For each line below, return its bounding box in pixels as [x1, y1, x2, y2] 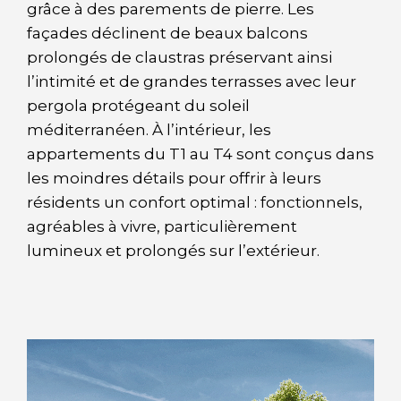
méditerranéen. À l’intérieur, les [27, 121, 271, 139]
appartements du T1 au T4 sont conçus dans [27, 145, 374, 163]
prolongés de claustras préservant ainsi [27, 48, 332, 66]
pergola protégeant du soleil [27, 97, 250, 115]
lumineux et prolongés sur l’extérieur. [27, 242, 320, 260]
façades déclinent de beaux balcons [27, 24, 308, 42]
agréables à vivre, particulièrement [27, 218, 297, 235]
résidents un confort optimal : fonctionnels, [27, 193, 363, 211]
